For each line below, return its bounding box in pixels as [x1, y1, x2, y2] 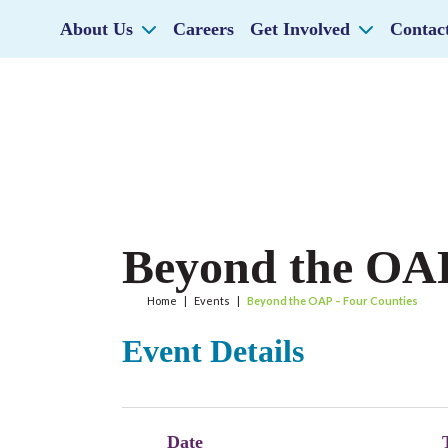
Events [194, 294, 230, 307]
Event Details [122, 333, 304, 369]
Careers [173, 19, 234, 39]
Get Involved [250, 19, 350, 39]
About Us [60, 19, 133, 39]
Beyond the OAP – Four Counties [247, 294, 418, 307]
